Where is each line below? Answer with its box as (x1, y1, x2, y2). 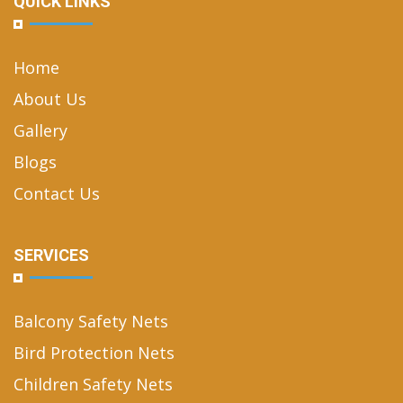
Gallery (13, 120, 67, 142)
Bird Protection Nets (13, 342, 175, 364)
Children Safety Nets (13, 373, 173, 396)
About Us (13, 88, 86, 111)
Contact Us (13, 183, 100, 205)
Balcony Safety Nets (13, 310, 168, 333)
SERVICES (13, 246, 89, 265)
